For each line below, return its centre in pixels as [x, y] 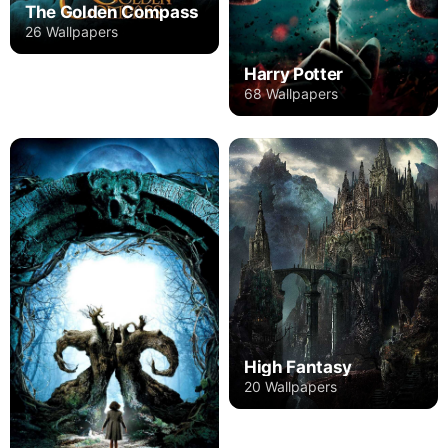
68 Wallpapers [291, 93]
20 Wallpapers [290, 387]
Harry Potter [293, 73]
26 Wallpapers [71, 31]
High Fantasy [298, 367]
